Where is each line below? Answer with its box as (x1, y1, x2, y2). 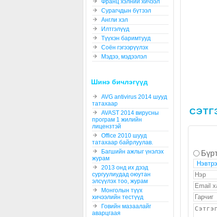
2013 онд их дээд (101, 164, 148, 171)
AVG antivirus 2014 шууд (101, 93, 167, 100)
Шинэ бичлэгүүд (91, 77, 148, 86)
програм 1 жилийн (92, 116, 142, 123)
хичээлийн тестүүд (92, 193, 143, 201)
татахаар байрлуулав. (92, 139, 153, 146)
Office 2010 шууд (101, 132, 147, 139)
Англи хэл (101, 16, 128, 23)
